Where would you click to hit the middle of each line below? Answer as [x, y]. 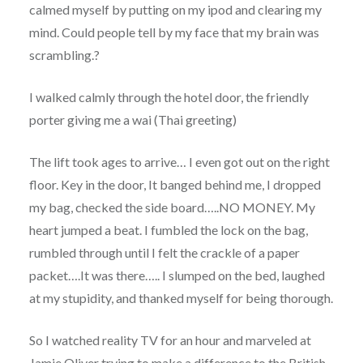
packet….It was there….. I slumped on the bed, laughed [177, 275]
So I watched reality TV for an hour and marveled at [170, 340]
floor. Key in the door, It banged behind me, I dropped [175, 184]
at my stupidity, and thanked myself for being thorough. [181, 297]
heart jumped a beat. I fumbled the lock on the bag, [169, 229]
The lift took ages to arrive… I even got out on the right [179, 161]
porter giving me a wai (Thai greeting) [132, 119]
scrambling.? [64, 54]
